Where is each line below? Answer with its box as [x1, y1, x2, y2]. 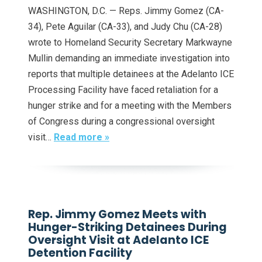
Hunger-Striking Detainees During [28, 219, 227, 236]
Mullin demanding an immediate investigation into [28, 53, 230, 64]
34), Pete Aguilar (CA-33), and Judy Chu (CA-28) [28, 21, 222, 33]
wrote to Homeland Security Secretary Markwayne [28, 37, 232, 49]
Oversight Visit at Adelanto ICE [28, 232, 209, 249]
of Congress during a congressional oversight [28, 116, 215, 127]
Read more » [54, 132, 109, 143]
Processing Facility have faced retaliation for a [28, 84, 218, 96]
